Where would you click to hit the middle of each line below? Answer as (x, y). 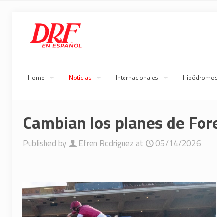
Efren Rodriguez (106, 143)
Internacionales (137, 77)
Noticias (80, 77)
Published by (45, 143)
